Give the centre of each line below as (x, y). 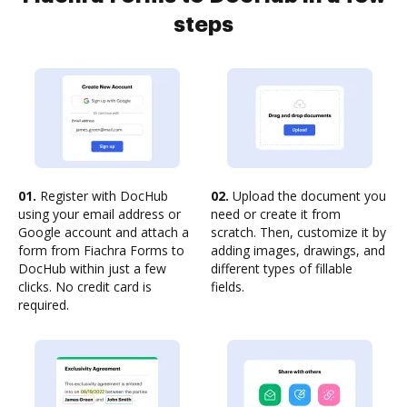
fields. (228, 287)
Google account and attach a (104, 232)
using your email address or (99, 214)
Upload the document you (308, 196)
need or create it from (276, 214)
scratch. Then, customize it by (298, 232)
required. (44, 305)
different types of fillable (282, 268)
